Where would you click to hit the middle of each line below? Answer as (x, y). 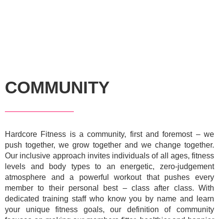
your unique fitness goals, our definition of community (109, 209)
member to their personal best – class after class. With (109, 188)
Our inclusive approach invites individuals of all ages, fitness (109, 156)
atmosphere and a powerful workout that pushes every (109, 177)
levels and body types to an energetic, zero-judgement (109, 166)
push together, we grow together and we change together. (109, 145)
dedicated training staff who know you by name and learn (109, 199)
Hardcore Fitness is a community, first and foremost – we (109, 134)
